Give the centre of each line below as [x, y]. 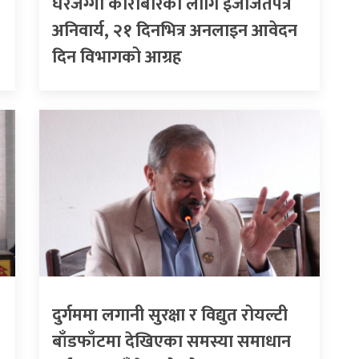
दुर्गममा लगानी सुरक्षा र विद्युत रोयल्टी [170, 316]
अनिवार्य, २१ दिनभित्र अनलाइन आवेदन [175, 31]
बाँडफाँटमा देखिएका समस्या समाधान [171, 342]
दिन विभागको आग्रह [117, 58]
